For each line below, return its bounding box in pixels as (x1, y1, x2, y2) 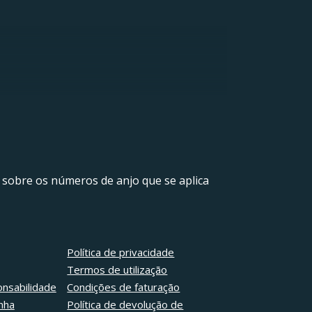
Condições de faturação (67, 280, 180, 295)
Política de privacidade (67, 245, 175, 260)
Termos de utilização (67, 263, 168, 277)
